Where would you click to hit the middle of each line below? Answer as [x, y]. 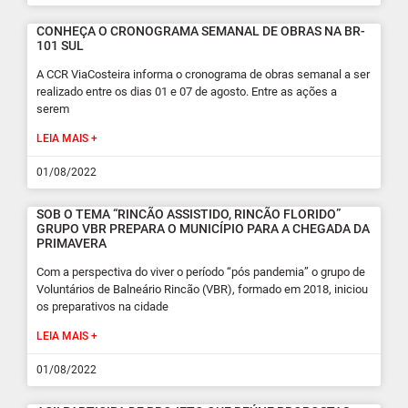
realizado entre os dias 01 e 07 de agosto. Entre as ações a [187, 92]
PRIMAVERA [71, 243]
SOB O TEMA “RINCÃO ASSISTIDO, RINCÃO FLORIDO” [189, 214]
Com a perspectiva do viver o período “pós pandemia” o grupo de [201, 272]
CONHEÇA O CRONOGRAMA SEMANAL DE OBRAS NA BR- [201, 31]
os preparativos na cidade [102, 306]
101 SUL [60, 46]
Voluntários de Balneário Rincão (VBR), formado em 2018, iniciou [202, 289]
